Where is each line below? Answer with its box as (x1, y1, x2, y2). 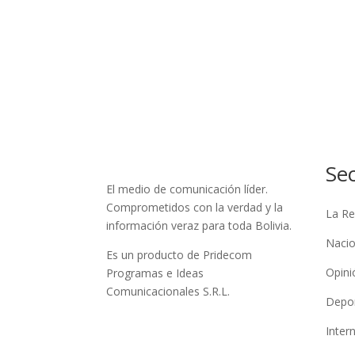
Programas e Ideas (106, 265, 204, 281)
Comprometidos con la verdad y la (106, 199, 284, 215)
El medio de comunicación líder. (106, 181, 269, 197)
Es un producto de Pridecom (106, 246, 253, 262)
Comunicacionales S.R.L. (106, 283, 231, 299)
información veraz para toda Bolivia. (106, 217, 292, 233)
